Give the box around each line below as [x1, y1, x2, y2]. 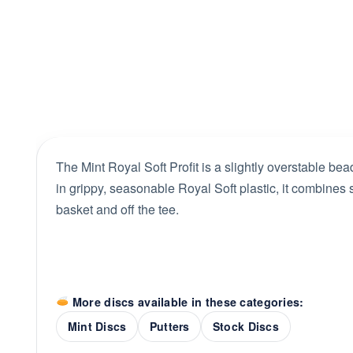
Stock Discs [212, 318, 279, 335]
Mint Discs [67, 318, 127, 335]
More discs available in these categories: [69, 293, 304, 310]
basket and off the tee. [56, 200, 180, 219]
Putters [149, 318, 190, 335]
